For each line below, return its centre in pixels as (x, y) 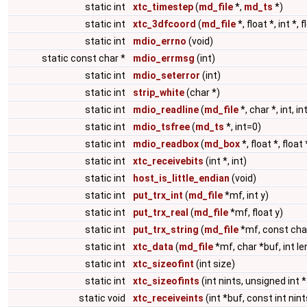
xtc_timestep (163, 7)
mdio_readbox (166, 144)
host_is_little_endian (181, 178)
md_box (222, 144)
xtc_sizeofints (166, 281)
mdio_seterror (167, 75)
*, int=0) (243, 127)
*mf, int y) (246, 195)
